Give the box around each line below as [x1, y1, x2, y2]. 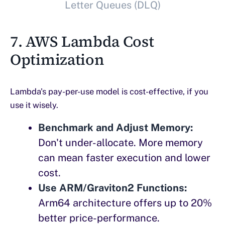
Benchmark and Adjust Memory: [38, 122, 193, 134]
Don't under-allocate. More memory [38, 137, 203, 149]
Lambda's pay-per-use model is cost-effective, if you [10, 86, 208, 97]
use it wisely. [10, 100, 58, 110]
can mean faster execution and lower [38, 152, 210, 164]
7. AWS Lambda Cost [10, 31, 154, 52]
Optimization [10, 49, 104, 70]
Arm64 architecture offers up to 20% [38, 197, 212, 209]
